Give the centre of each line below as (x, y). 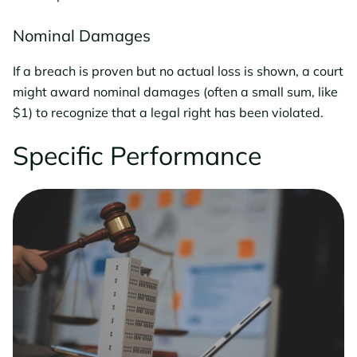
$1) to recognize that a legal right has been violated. (168, 112)
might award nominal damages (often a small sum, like (175, 91)
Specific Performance (137, 155)
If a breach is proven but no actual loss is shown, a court (178, 71)
